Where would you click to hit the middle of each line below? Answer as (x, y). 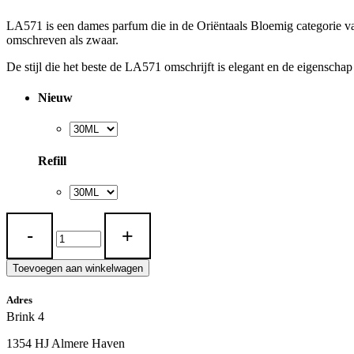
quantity (26, 247)
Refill (52, 160)
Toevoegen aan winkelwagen (78, 268)
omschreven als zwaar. (62, 40)
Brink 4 (25, 317)
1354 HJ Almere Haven (66, 344)
